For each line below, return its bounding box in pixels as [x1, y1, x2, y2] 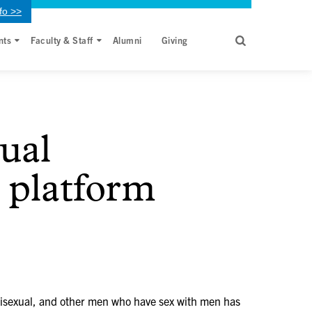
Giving [161, 34, 188, 47]
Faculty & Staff [31, 34, 93, 47]
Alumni [112, 34, 142, 47]
